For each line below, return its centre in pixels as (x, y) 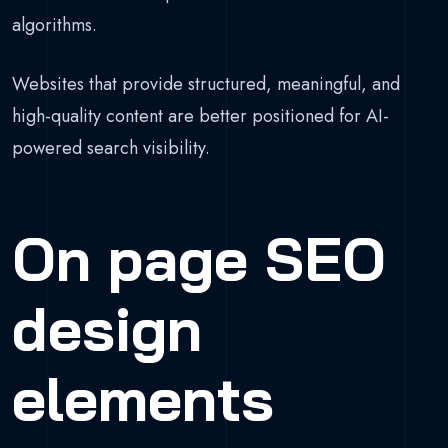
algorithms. (54, 25)
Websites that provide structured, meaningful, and (206, 84)
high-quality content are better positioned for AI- (200, 116)
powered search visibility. (111, 148)
